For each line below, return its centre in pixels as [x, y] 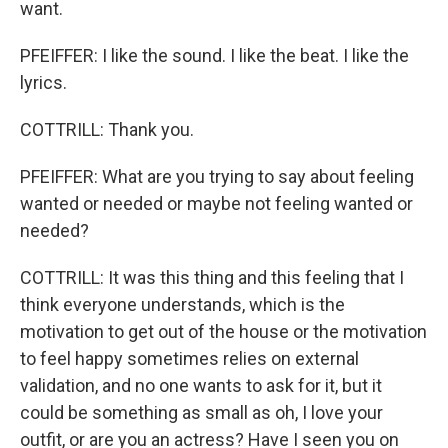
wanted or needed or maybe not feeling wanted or [216, 203]
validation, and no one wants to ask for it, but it [201, 385]
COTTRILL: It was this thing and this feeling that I [212, 277]
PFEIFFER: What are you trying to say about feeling [217, 176]
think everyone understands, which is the [182, 304]
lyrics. [43, 82]
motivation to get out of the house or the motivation [223, 331]
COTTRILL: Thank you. [107, 129]
